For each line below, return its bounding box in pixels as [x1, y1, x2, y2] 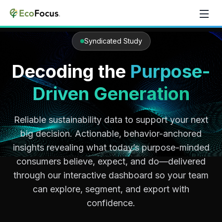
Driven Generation [32, 83, 190, 105]
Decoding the [12, 60, 126, 82]
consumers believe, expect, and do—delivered [16, 156, 206, 166]
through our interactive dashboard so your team [13, 170, 209, 180]
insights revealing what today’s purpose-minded [12, 142, 210, 153]
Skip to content [9, 8, 67, 18]
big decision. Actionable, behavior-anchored [20, 128, 202, 139]
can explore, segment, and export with [33, 184, 189, 194]
